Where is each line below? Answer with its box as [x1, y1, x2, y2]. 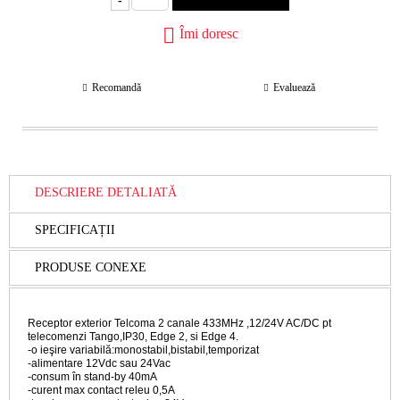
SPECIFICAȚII [35, 222, 115, 237]
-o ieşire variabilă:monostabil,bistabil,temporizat [28, 343, 259, 356]
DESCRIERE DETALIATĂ [35, 186, 177, 200]
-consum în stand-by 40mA [28, 370, 157, 383]
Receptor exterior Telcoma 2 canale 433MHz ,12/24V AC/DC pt [28, 316, 331, 329]
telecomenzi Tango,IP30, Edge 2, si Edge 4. [28, 329, 241, 343]
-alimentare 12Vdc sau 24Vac [28, 356, 171, 370]
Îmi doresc [179, 26, 238, 42]
